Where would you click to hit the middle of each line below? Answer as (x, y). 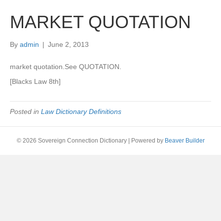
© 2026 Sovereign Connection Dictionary (72, 141)
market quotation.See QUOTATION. (66, 67)
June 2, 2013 (68, 44)
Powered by (148, 141)
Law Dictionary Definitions (81, 111)
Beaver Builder (184, 141)
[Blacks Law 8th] (35, 81)
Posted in (25, 111)
